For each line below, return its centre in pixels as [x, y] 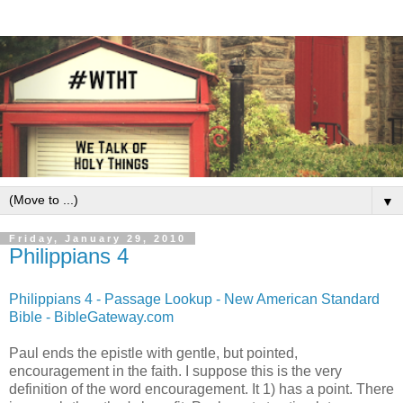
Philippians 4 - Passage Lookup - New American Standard [194, 299]
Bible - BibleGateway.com [91, 317]
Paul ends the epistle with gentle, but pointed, [153, 353]
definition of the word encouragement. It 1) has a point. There [201, 389]
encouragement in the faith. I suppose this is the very [175, 371]
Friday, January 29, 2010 [98, 238]
